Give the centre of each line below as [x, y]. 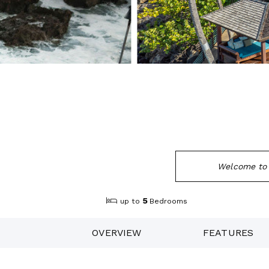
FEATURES [228, 232]
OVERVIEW [117, 232]
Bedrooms [169, 201]
